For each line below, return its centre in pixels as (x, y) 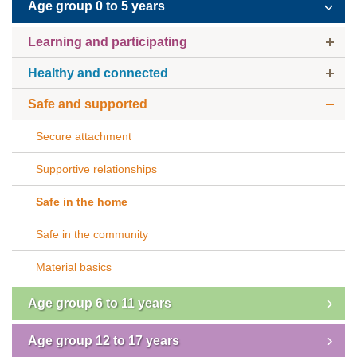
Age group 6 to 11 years (100, 303)
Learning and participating (108, 42)
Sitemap (44, 59)
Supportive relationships (96, 169)
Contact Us (51, 119)
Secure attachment (84, 136)
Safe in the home (82, 202)
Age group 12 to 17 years (104, 341)
